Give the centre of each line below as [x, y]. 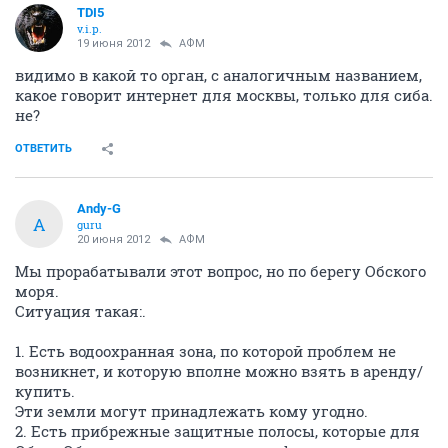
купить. [45, 391]
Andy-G [99, 208]
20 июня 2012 [113, 239]
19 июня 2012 [113, 43]
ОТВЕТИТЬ [43, 148]
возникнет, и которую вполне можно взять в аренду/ [219, 371]
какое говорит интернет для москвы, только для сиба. [224, 95]
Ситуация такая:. [80, 311]
